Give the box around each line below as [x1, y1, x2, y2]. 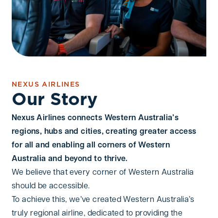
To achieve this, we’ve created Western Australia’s [12, 196, 194, 204]
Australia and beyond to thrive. [12, 155, 128, 163]
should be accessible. [12, 182, 90, 190]
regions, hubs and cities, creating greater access [12, 127, 197, 136]
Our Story [12, 92, 98, 108]
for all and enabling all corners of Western [12, 141, 170, 149]
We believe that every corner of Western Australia [12, 168, 194, 177]
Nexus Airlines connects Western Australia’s [12, 114, 179, 122]
